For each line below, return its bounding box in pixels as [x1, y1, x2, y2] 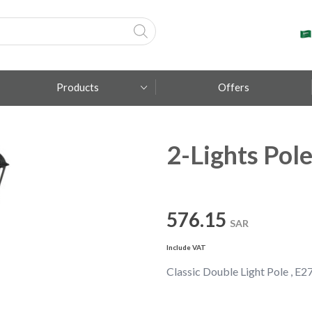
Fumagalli [58, 145, 98, 157]
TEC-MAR [56, 205, 100, 217]
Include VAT [166, 243, 206, 252]
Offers [217, 81, 249, 94]
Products [56, 81, 99, 94]
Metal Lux [56, 175, 100, 187]
